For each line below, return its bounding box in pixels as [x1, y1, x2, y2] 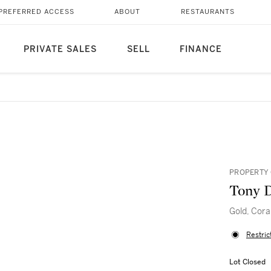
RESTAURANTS [180, 8, 235, 16]
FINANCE [179, 44, 222, 54]
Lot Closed [229, 257, 266, 267]
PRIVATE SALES [23, 44, 97, 54]
